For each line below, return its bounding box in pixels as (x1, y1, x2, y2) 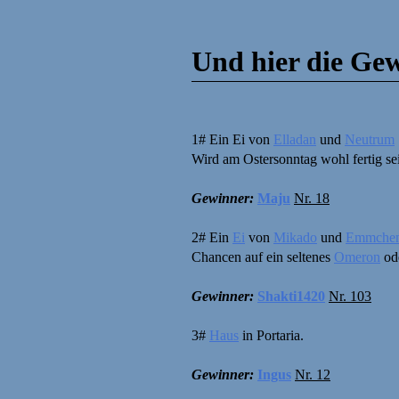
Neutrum (345, 131, 395, 147)
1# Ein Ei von (191, 131, 273, 147)
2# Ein (191, 229, 232, 245)
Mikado (273, 229, 317, 245)
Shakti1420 (257, 288, 325, 304)
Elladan (273, 131, 316, 147)
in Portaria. (239, 327, 304, 343)
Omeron (334, 248, 380, 265)
